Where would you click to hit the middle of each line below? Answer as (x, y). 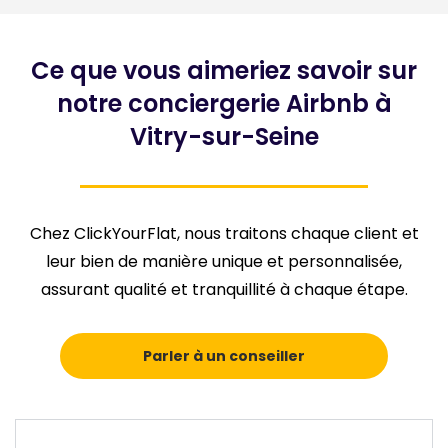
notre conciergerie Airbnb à (224, 103)
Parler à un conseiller (224, 356)
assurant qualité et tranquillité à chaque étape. (224, 289)
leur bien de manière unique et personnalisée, (224, 261)
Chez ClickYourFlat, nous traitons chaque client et (224, 233)
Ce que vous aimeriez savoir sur (224, 70)
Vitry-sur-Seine (224, 136)
